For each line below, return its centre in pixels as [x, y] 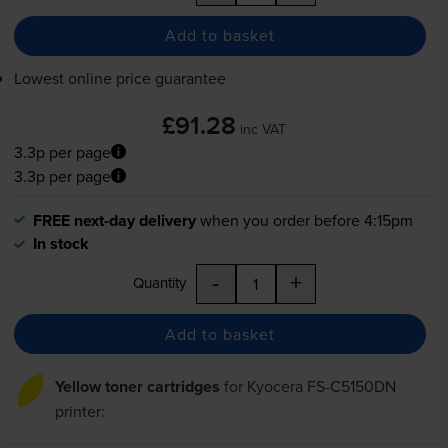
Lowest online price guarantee [119, 77]
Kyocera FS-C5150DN [321, 386]
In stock [60, 244]
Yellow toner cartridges [137, 387]
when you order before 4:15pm [306, 220]
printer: [79, 411]
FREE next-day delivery [114, 221]
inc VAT [263, 128]
